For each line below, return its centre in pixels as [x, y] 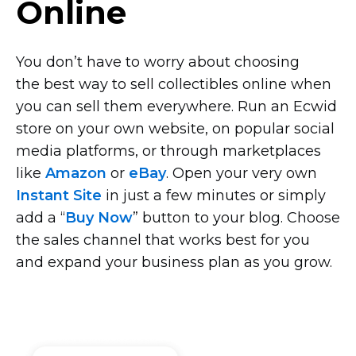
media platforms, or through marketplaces [168, 151]
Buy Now [99, 218]
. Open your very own [242, 174]
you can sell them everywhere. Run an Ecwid [176, 107]
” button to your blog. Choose [236, 218]
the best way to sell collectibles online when [174, 85]
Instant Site [59, 196]
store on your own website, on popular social [175, 129]
